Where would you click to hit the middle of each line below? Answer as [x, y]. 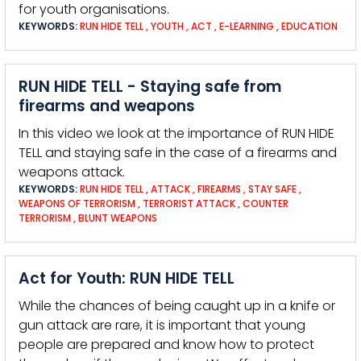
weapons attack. [72, 172]
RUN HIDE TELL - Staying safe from [150, 87]
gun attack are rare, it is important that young [162, 325]
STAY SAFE [272, 189]
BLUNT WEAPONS [118, 218]
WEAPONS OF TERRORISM [77, 203]
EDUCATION [309, 26]
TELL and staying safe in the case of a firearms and [178, 153]
